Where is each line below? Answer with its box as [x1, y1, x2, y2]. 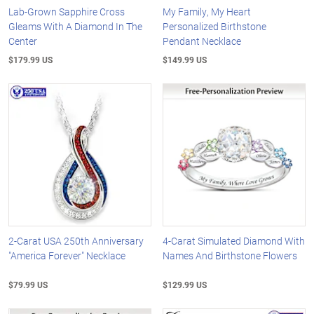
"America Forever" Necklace [8, 248, 125, 262]
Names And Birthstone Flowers [163, 248, 298, 262]
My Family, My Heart [163, 5, 252, 19]
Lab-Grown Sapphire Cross [8, 5, 125, 19]
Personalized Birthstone [163, 20, 267, 34]
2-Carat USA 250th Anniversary [8, 233, 144, 247]
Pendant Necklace [163, 34, 242, 48]
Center [8, 34, 37, 48]
